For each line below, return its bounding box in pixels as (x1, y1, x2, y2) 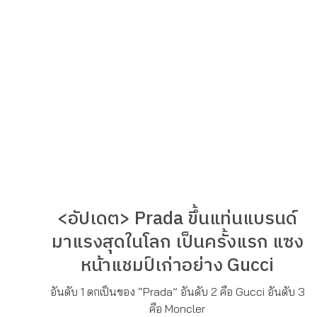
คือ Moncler (149, 301, 206, 316)
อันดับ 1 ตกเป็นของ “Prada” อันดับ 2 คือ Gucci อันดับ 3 (50, 284, 305, 299)
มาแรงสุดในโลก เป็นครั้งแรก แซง (51, 226, 304, 258)
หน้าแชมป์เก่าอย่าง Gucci (81, 250, 275, 281)
